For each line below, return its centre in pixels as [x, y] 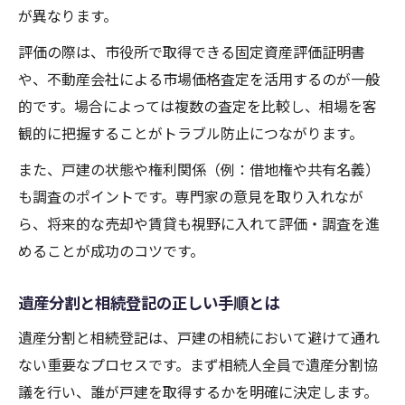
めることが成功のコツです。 [111, 251]
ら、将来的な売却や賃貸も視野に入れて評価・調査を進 [199, 224]
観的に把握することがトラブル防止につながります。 [191, 133]
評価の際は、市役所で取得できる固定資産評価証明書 [192, 52]
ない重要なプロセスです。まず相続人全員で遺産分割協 [198, 365]
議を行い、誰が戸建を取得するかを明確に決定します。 [198, 392]
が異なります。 [68, 16]
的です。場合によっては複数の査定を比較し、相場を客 [198, 106]
